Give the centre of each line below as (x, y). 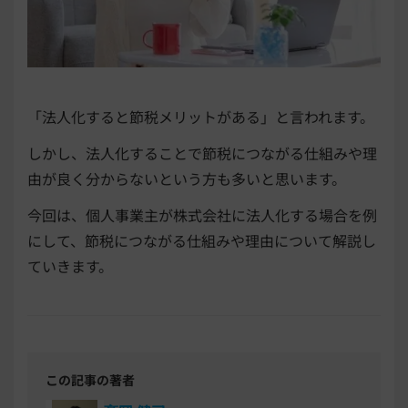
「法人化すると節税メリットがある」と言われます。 (201, 116)
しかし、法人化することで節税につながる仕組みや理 (202, 153)
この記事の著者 (90, 379)
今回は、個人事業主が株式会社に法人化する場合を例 (202, 214)
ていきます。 (70, 265)
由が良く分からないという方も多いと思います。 (187, 178)
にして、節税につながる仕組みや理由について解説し (202, 240)
